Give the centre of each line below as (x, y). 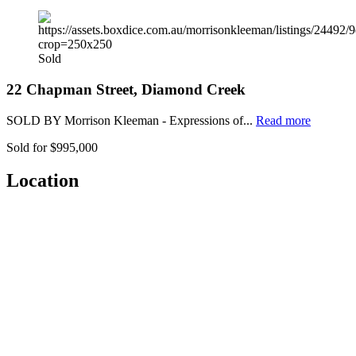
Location (43, 181)
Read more (283, 120)
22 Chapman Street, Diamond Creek (126, 89)
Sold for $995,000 (52, 147)
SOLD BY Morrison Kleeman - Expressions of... (131, 120)
